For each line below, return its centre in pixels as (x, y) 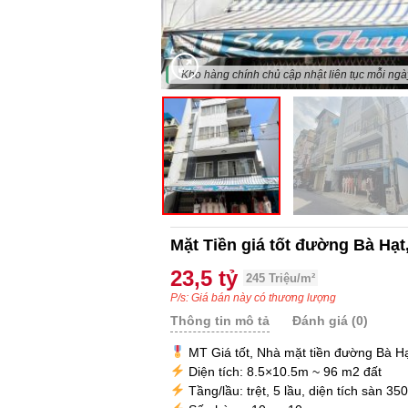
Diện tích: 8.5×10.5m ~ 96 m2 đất (283, 372)
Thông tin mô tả (220, 321)
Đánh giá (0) (330, 321)
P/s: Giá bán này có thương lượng (253, 298)
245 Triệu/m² (280, 278)
